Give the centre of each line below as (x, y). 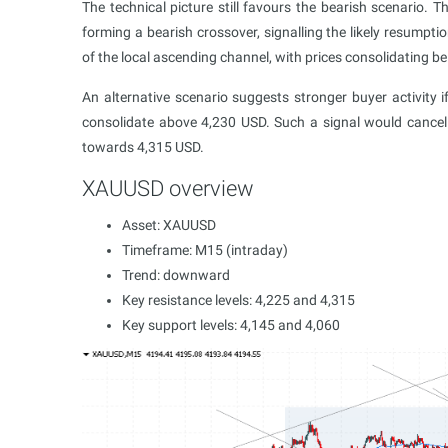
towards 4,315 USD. (143, 147)
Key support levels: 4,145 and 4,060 (231, 325)
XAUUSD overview (168, 188)
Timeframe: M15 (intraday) (205, 250)
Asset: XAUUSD (169, 225)
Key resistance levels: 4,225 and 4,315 (238, 300)
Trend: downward (176, 275)
